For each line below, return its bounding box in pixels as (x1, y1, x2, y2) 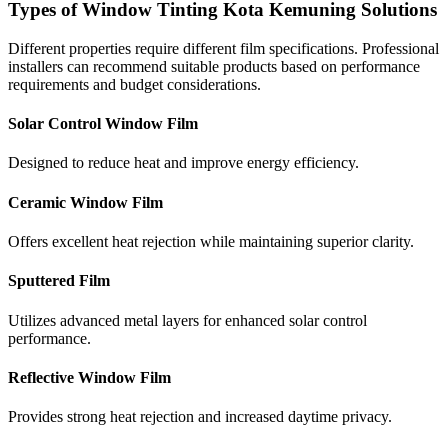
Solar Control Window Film (8, 115, 198, 133)
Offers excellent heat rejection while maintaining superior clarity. (8, 232, 414, 250)
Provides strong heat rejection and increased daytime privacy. (8, 408, 392, 426)
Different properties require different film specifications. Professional (8, 39, 439, 57)
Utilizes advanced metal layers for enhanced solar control (8, 311, 367, 329)
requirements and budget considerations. (8, 75, 261, 93)
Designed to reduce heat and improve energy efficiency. (8, 154, 359, 172)
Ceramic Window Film (8, 193, 163, 211)
